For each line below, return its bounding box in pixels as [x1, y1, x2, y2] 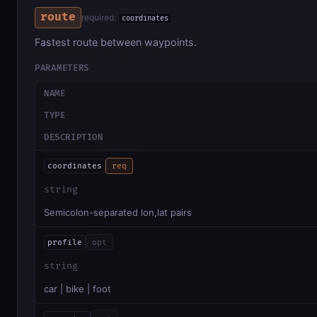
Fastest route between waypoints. [35, 35, 197, 48]
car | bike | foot [44, 283, 111, 295]
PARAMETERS [35, 62, 90, 74]
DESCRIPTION [44, 132, 103, 143]
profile [47, 237, 82, 247]
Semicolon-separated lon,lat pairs [44, 207, 192, 219]
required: [81, 12, 119, 23]
